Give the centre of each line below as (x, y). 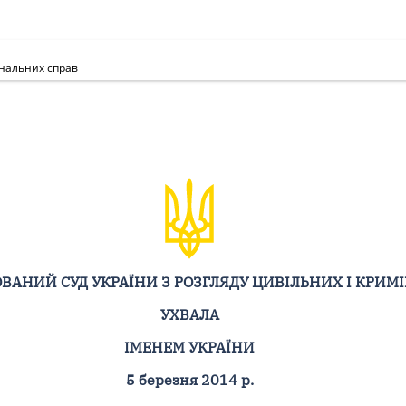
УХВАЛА (189, 314)
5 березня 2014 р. (189, 379)
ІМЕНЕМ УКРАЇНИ (189, 347)
